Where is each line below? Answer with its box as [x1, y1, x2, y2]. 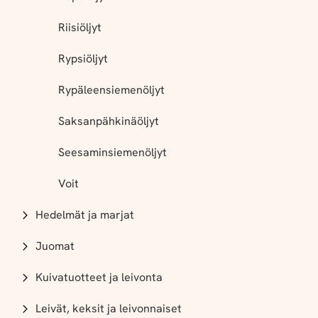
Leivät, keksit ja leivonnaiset [35, 301, 182, 316]
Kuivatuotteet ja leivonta [35, 270, 163, 285]
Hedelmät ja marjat [35, 207, 134, 222]
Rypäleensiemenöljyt [58, 82, 165, 97]
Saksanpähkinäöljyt [58, 114, 159, 128]
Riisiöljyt [58, 20, 102, 35]
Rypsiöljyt [58, 51, 108, 66]
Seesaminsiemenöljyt [58, 145, 167, 160]
